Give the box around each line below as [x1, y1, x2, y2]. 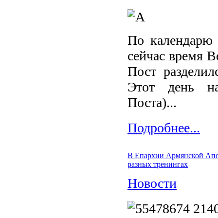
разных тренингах [127, 160, 188, 168]
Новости [127, 176, 177, 191]
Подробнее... [127, 120, 200, 135]
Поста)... [127, 95, 177, 110]
